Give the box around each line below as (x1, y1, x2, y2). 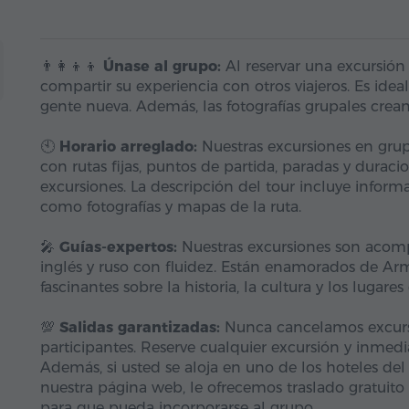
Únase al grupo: (103, 58, 221, 75)
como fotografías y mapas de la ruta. (40, 198, 301, 215)
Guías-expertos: (59, 238, 177, 256)
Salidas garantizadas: (59, 319, 220, 336)
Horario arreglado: (59, 138, 197, 155)
